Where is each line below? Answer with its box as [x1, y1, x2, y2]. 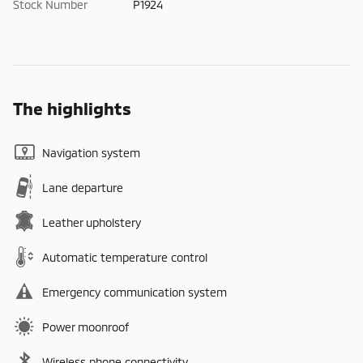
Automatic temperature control [42, 250, 207, 264]
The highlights [13, 97, 131, 118]
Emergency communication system [42, 284, 227, 299]
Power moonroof [42, 319, 129, 334]
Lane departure [42, 180, 123, 194]
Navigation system [42, 145, 140, 160]
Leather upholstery [42, 215, 141, 229]
